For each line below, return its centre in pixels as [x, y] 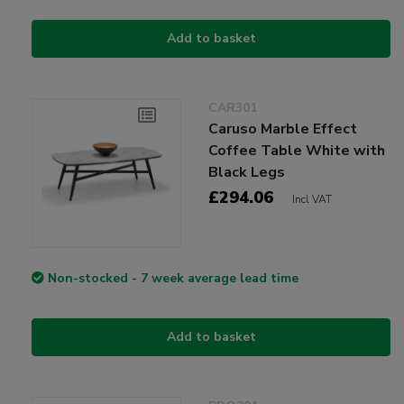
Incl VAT [312, 199]
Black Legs [247, 172]
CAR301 [233, 107]
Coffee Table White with [297, 150]
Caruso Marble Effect [283, 129]
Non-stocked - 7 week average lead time [173, 278]
